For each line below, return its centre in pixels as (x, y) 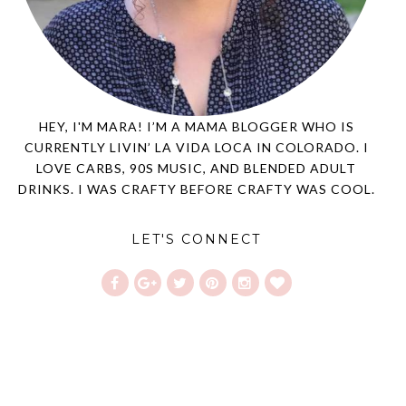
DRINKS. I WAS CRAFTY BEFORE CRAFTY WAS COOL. (196, 189)
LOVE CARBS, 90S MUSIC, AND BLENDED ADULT (197, 169)
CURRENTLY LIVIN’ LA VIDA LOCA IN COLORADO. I (196, 148)
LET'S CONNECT (197, 240)
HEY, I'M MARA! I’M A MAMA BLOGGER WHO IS (196, 127)
